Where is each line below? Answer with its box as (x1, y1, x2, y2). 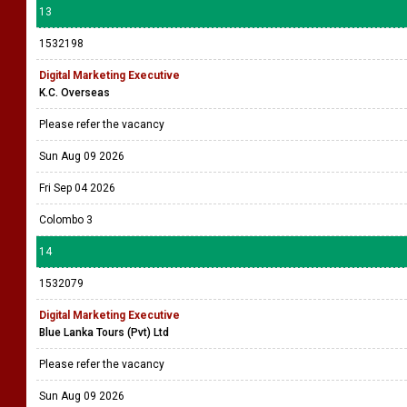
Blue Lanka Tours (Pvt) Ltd (39, 326, 169, 339)
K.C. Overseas (39, 86, 110, 99)
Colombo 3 (39, 213, 93, 226)
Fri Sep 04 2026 (39, 182, 115, 194)
